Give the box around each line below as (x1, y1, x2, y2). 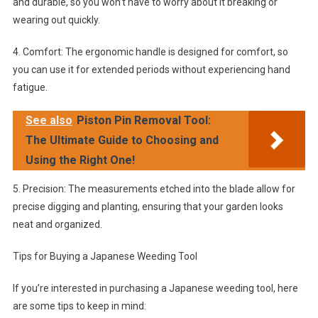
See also (25, 114, 72, 127)
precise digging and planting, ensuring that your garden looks (12, 201, 283, 212)
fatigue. (12, 82, 48, 93)
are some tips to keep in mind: (12, 300, 146, 312)
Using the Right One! (25, 153, 135, 167)
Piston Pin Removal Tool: (76, 114, 211, 127)
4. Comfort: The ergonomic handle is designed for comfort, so (12, 46, 288, 57)
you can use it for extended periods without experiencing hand (12, 64, 290, 75)
